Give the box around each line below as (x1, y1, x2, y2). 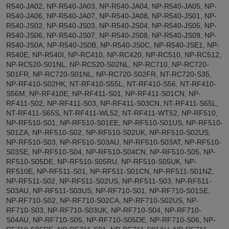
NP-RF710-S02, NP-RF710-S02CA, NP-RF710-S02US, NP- (6, 196, 199, 204)
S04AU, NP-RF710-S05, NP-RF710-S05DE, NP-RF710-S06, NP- (6, 215, 216, 224)
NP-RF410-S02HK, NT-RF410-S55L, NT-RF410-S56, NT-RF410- (6, 79, 216, 88)
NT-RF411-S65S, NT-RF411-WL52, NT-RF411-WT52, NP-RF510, (6, 108, 218, 117)
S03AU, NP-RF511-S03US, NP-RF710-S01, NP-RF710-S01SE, (6, 186, 210, 195)
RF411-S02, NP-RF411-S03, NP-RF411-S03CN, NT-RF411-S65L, (6, 99, 218, 107)
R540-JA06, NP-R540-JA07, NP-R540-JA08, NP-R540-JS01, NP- (6, 11, 217, 20)
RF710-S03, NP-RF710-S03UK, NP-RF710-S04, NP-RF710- (6, 205, 201, 214)
